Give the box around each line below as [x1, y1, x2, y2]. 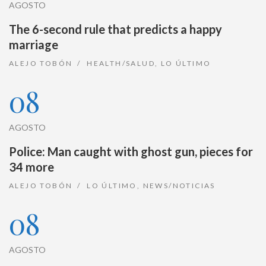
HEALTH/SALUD [87, 58, 156, 68]
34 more [9, 159, 54, 174]
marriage [9, 37, 58, 52]
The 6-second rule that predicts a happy [9, 21, 222, 36]
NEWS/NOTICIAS [142, 180, 216, 190]
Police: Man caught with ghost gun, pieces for [9, 144, 253, 159]
